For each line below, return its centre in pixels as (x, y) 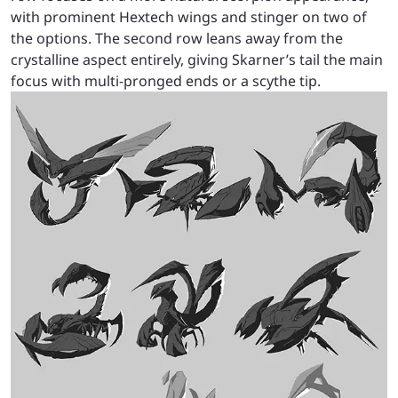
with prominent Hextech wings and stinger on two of (189, 17)
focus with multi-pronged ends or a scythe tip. (166, 81)
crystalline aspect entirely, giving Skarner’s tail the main (197, 60)
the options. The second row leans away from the (177, 39)
